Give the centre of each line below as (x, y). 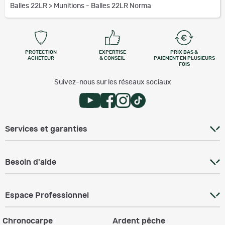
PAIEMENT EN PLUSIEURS (184, 58)
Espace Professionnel (47, 195)
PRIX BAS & (184, 52)
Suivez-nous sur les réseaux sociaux (113, 82)
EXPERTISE (112, 52)
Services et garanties (46, 129)
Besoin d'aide (31, 162)
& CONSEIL (113, 58)
